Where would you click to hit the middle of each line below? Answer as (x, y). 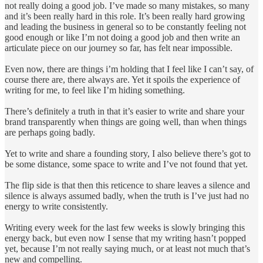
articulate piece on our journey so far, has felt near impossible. (120, 48)
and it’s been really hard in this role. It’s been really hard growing (125, 16)
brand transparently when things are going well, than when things (126, 122)
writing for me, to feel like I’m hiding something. (96, 90)
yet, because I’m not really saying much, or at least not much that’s (127, 248)
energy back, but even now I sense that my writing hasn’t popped (125, 238)
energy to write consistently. (58, 206)
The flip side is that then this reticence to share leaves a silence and (127, 185)
